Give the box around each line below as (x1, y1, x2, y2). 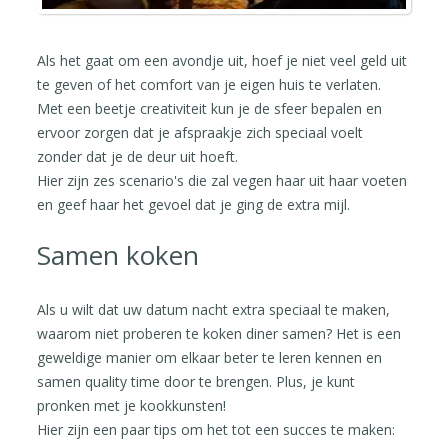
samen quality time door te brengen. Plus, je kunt (37, 371, 356, 391)
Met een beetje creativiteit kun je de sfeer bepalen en (37, 98, 383, 118)
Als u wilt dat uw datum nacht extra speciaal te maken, (37, 299, 391, 319)
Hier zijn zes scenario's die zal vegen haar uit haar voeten (37, 170, 408, 190)
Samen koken (37, 236, 200, 273)
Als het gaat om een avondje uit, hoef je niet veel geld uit (37, 50, 408, 70)
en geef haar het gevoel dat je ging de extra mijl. (37, 194, 351, 214)
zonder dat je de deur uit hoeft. (37, 146, 239, 166)
